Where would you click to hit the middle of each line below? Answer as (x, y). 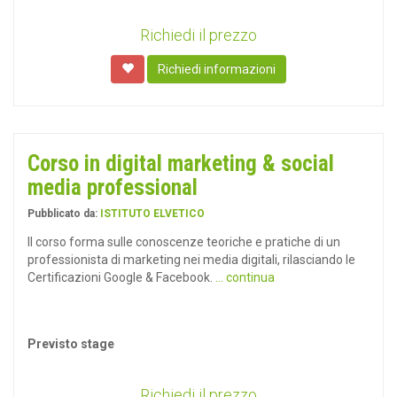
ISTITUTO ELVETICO (152, 214)
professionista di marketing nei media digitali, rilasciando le (191, 260)
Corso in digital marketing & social (181, 163)
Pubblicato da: (64, 214)
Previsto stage (71, 344)
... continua (245, 277)
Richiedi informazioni (217, 69)
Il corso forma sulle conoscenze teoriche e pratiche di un (184, 242)
